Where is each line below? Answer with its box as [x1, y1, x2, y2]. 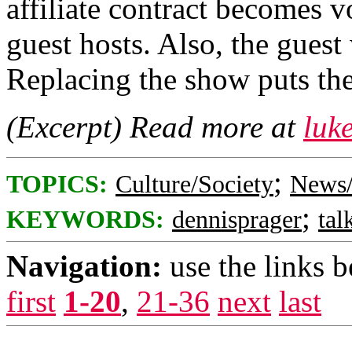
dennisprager [172, 206, 302, 233]
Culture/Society [115, 170, 273, 198]
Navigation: [6, 249, 162, 283]
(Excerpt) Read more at [6, 110, 303, 144]
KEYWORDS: [6, 206, 164, 233]
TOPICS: [6, 170, 108, 198]
